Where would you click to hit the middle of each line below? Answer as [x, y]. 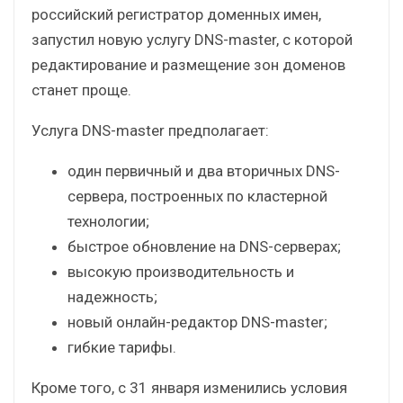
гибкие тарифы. [122, 347]
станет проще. [81, 90]
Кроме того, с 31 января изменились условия [189, 387]
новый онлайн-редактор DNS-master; [197, 322]
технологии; [108, 221]
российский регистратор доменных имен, [176, 14]
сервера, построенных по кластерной [197, 196]
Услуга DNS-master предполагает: [150, 130]
